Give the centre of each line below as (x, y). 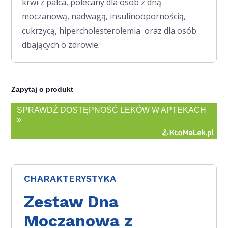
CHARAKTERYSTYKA (70, 178)
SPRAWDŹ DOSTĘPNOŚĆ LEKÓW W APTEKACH (112, 110)
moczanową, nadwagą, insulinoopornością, (104, 16)
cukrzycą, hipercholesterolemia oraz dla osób (109, 30)
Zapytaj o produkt (42, 89)
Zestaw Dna (72, 201)
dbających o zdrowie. (61, 45)
